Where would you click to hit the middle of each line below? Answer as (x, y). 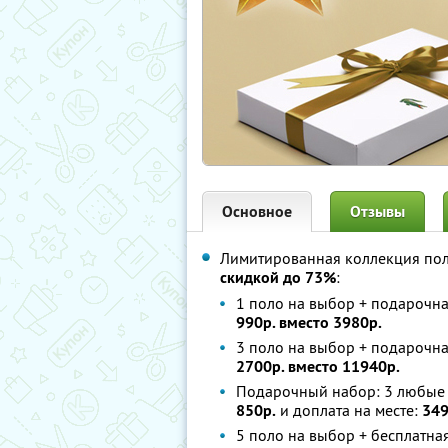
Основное (257, 211)
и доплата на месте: (349, 410)
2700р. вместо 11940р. (318, 366)
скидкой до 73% (278, 277)
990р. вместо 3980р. (309, 322)
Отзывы (377, 211)
